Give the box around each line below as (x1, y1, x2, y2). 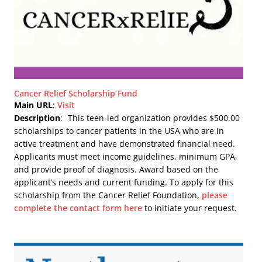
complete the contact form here (14, 202, 143, 213)
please (202, 189, 228, 201)
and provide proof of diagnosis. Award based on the (14, 163, 219, 175)
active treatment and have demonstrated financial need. (14, 137, 236, 149)
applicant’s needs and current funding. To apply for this (14, 176, 234, 188)
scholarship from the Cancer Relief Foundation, (14, 189, 202, 201)
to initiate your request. (142, 202, 237, 213)
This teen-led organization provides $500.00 (68, 112, 240, 123)
